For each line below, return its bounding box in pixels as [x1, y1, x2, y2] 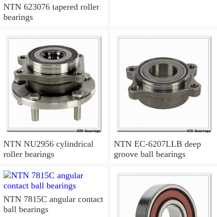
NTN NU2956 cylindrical [3, 139, 93, 149]
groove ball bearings [113, 149, 186, 159]
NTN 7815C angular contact [3, 194, 103, 204]
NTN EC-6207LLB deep [113, 139, 201, 149]
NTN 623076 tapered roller [3, 1, 99, 12]
